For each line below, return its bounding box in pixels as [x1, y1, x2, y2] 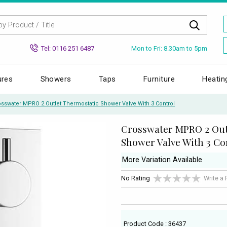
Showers [40, 74, 71, 84]
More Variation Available [122, 156, 202, 165]
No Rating [121, 174, 150, 182]
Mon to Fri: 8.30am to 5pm [131, 44, 207, 52]
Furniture [143, 74, 175, 84]
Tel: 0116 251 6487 [41, 44, 94, 52]
